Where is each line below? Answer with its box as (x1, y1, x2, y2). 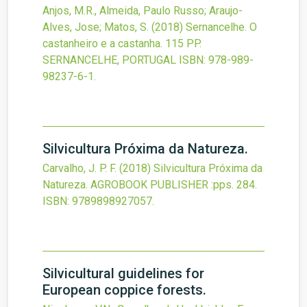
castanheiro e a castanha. (42, 37, 162, 51)
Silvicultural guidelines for (42, 265, 204, 282)
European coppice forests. (42, 282, 206, 299)
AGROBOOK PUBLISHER (90, 178, 208, 192)
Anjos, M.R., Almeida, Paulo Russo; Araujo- (42, 4, 243, 18)
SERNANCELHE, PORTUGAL (42, 53, 176, 67)
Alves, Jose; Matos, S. (42, 21, 149, 34)
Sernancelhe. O (186, 21, 257, 34)
